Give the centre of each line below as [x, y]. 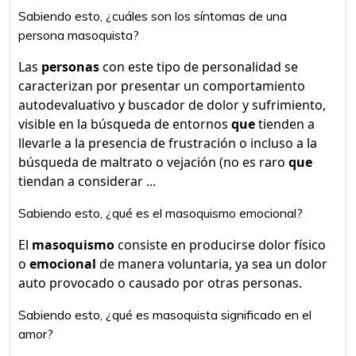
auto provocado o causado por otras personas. [160, 283]
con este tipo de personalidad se [199, 67]
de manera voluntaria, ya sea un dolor [212, 264]
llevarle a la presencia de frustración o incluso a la [168, 143]
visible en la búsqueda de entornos [125, 124]
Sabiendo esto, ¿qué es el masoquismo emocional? [161, 213]
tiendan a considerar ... [87, 181]
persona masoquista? [79, 35]
